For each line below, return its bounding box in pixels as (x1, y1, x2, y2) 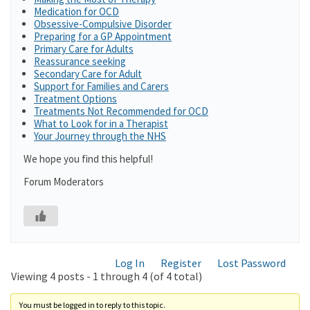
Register (161, 256, 201, 270)
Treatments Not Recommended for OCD (34, 104, 208, 118)
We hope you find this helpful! (24, 152, 153, 165)
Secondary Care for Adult (34, 67, 142, 80)
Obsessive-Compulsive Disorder (34, 17, 172, 30)
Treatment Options (34, 92, 117, 105)
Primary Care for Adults (34, 42, 134, 55)
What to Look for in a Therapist (34, 117, 168, 130)
